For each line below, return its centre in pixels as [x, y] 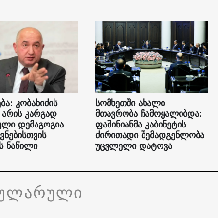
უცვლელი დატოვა [134, 146]
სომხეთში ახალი [130, 103]
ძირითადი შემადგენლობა [150, 135]
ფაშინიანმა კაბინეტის [140, 125]
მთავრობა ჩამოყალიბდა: [148, 114]
